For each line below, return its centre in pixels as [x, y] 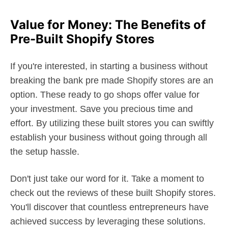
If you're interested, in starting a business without [109, 66]
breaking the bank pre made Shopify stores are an [112, 80]
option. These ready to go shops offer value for [105, 94]
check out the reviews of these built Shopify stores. [113, 193]
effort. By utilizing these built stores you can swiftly [112, 123]
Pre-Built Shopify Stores [82, 39]
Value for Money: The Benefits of [108, 24]
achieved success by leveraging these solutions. [108, 221]
